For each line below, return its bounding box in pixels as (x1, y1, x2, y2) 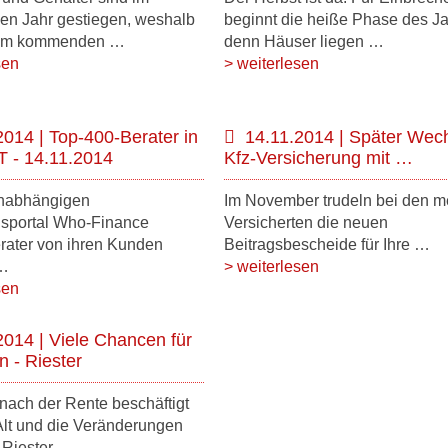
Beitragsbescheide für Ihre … (223, 236, 430, 253)
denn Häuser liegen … (223, 33, 384, 50)
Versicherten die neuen (223, 214, 388, 231)
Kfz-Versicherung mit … (223, 148, 413, 168)
